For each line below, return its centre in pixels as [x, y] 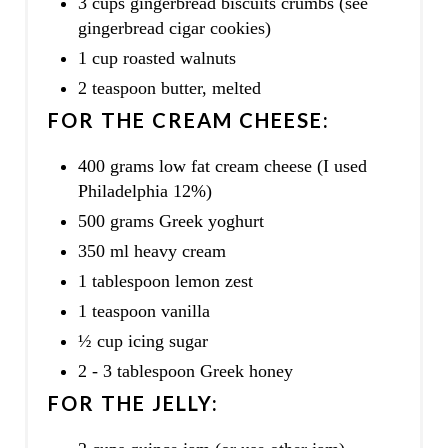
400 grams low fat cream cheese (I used [222, 165]
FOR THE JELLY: [133, 402]
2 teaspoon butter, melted [169, 87]
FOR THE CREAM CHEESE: [189, 119]
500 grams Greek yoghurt [170, 220]
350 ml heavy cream [151, 250]
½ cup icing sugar [142, 340]
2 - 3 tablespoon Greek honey [185, 370]
